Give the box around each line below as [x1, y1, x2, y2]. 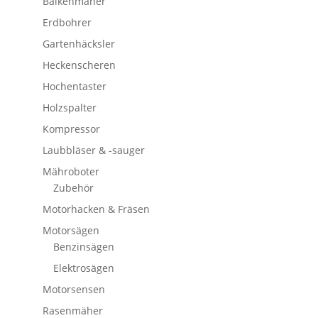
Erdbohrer [42, 15, 92, 29]
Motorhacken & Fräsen [42, 202, 150, 216]
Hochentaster [42, 79, 106, 93]
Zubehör [53, 180, 94, 194]
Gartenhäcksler [42, 36, 115, 50]
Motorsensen [42, 282, 105, 296]
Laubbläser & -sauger [42, 143, 145, 157]
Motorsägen [42, 223, 99, 237]
